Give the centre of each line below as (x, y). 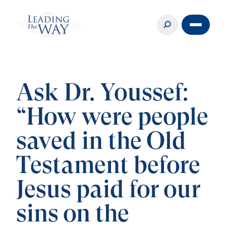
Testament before (108, 166)
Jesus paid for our (108, 190)
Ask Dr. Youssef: (102, 94)
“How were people (112, 118)
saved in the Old (101, 142)
